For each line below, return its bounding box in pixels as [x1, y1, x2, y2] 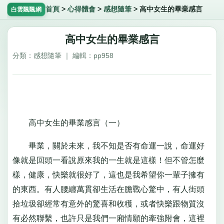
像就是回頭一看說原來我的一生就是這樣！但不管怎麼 [12, 155, 204, 164]
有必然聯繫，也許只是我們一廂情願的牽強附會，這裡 [12, 213, 204, 222]
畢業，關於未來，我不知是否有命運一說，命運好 [12, 141, 204, 150]
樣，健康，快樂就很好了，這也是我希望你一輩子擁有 [12, 170, 204, 179]
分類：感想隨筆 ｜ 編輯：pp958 [12, 51, 113, 60]
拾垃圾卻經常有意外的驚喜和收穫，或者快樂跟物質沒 [12, 199, 204, 208]
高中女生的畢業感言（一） [12, 118, 124, 127]
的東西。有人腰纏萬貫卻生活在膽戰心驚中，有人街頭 [12, 184, 204, 193]
